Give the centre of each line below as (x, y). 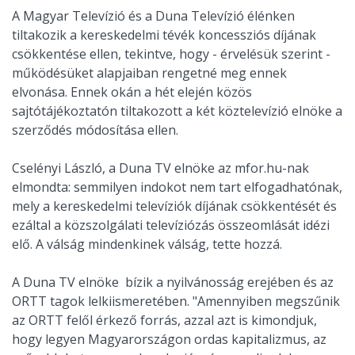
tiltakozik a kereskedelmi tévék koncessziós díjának (164, 35)
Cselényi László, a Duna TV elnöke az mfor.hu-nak (160, 168)
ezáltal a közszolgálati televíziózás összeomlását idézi (171, 225)
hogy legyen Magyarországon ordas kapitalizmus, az (169, 340)
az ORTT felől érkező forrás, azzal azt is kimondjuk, (164, 321)
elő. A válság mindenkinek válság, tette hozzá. (147, 244)
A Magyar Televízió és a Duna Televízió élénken (153, 16)
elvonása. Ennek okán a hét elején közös (132, 92)
